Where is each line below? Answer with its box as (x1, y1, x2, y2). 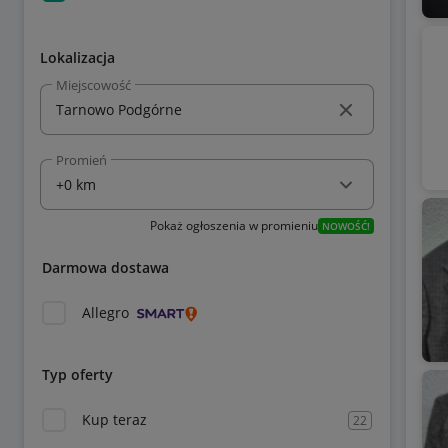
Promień (56, 151, 107, 169)
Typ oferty (42, 365, 113, 384)
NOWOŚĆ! (321, 219, 370, 233)
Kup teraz (82, 410, 147, 429)
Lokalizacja (40, 48, 115, 67)
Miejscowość (56, 75, 131, 94)
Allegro (82, 303, 129, 322)
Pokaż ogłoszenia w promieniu (149, 217, 318, 234)
